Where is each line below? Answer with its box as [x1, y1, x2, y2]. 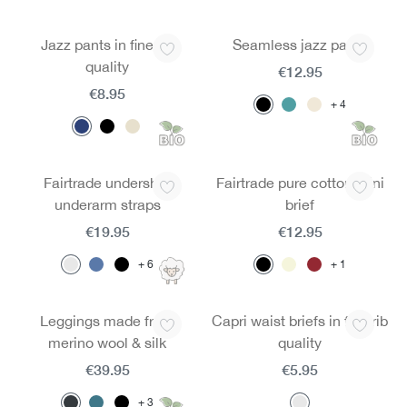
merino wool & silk [48, 334, 166, 351]
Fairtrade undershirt [44, 174, 171, 191]
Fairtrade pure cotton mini [215, 174, 384, 191]
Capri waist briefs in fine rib [212, 313, 388, 329]
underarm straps [54, 196, 161, 213]
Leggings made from [40, 313, 174, 329]
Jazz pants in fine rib [41, 36, 174, 53]
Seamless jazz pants [233, 36, 367, 53]
